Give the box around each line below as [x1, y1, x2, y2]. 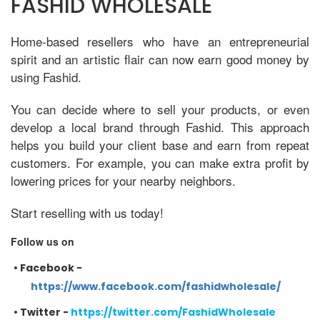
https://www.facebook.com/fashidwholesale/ [30, 279, 281, 294]
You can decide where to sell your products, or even [11, 99, 309, 118]
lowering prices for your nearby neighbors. [11, 171, 236, 189]
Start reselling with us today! [11, 203, 164, 221]
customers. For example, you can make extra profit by [11, 153, 309, 171]
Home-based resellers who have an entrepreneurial [11, 31, 309, 50]
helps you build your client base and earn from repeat [11, 135, 309, 154]
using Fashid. [11, 67, 81, 86]
